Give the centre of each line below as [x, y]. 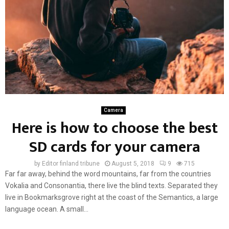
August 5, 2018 [133, 163]
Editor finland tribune [71, 163]
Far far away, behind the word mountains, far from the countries [108, 174]
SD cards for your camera [114, 147]
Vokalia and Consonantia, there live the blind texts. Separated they [111, 185]
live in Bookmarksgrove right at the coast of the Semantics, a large [112, 197]
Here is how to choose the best [114, 128]
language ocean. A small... [47, 209]
